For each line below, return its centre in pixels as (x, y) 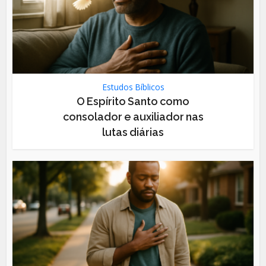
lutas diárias (133, 132)
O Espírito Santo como (133, 101)
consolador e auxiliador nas (133, 116)
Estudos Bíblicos (133, 87)
